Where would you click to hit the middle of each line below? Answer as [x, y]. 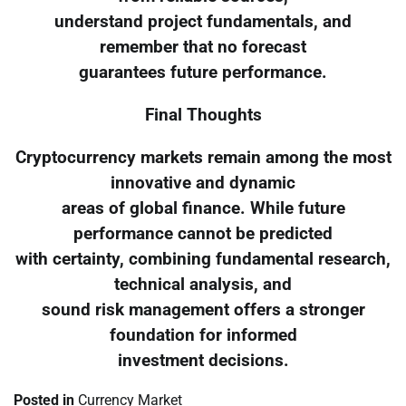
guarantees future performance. [203, 73]
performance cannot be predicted [203, 233]
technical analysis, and [203, 284]
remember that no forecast [203, 48]
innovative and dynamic [203, 183]
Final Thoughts [203, 115]
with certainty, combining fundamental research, [203, 259]
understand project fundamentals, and [203, 22]
